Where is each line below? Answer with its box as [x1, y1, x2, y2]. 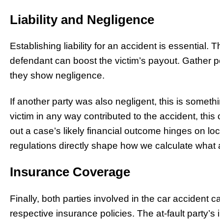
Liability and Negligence [10, 12, 154, 27]
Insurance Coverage [10, 165, 130, 180]
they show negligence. [10, 70, 105, 81]
